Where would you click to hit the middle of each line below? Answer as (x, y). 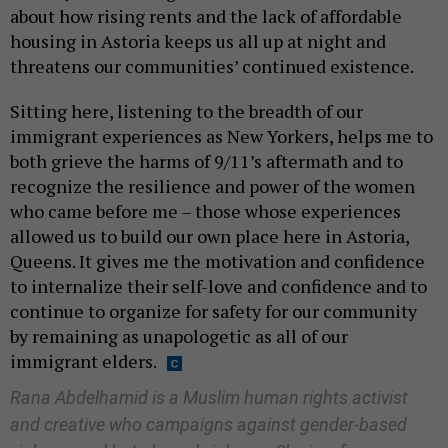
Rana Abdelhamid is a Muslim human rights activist (209, 397)
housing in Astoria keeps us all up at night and (198, 40)
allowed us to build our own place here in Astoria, (209, 235)
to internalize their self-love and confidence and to (218, 285)
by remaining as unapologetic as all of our (179, 335)
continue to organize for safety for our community (213, 310)
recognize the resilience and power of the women (212, 185)
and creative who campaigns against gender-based (208, 424)
